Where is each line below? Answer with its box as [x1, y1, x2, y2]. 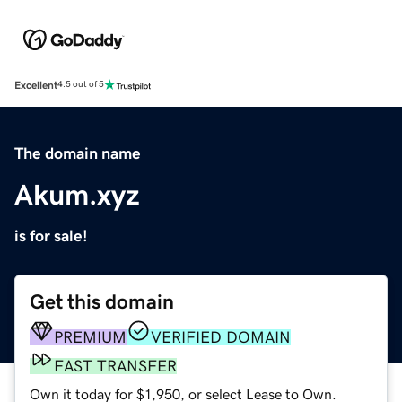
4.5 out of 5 [57, 80, 104, 90]
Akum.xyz [14, 179, 140, 209]
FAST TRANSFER [54, 357, 177, 374]
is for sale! [14, 227, 88, 244]
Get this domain [30, 291, 174, 312]
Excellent [14, 79, 57, 91]
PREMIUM [54, 328, 127, 345]
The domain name [14, 144, 141, 162]
